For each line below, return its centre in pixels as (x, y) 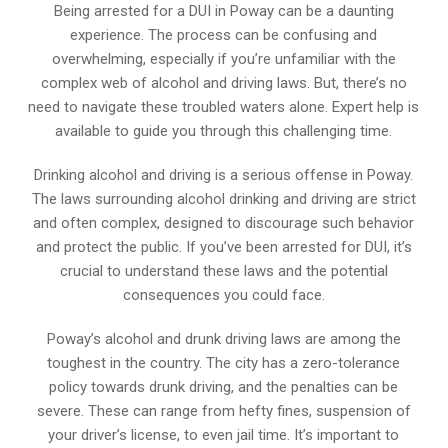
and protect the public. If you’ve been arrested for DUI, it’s (223, 247)
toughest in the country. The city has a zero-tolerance (224, 363)
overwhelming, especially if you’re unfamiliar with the (223, 59)
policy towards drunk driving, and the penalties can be (224, 387)
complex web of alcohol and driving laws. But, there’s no (223, 83)
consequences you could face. (223, 295)
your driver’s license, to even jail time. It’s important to (224, 435)
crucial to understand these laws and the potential (223, 271)
